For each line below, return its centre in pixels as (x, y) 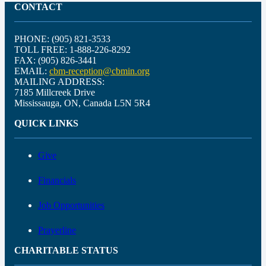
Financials (57, 180)
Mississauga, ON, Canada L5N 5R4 (82, 103)
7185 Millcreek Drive (55, 93)
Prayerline (57, 230)
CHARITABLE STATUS (66, 251)
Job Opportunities (71, 205)
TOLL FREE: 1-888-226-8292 (72, 50)
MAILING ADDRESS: (59, 82)
